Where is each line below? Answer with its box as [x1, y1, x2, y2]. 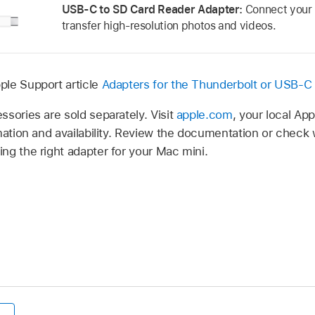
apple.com [176, 107, 233, 122]
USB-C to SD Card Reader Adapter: [61, 2, 245, 16]
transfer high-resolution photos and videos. [61, 18, 276, 32]
